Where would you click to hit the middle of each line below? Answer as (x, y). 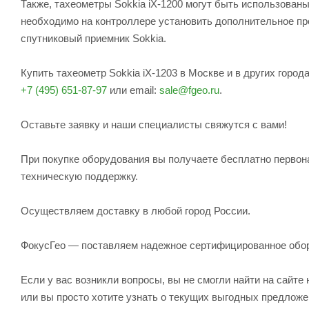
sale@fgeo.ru (189, 90)
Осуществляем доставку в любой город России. (136, 210)
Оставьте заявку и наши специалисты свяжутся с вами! (154, 124)
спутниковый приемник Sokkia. (93, 38)
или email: (133, 90)
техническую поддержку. (79, 176)
